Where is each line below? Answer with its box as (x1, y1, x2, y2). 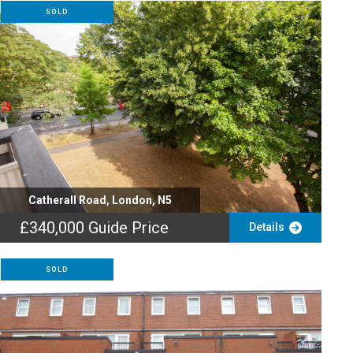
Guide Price (87, 218, 169, 237)
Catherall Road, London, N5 (28, 194, 172, 206)
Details (248, 221, 289, 233)
